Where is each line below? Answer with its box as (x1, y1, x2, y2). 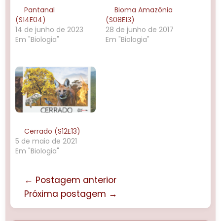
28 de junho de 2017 (106, 24, 174, 35)
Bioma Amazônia (114, 4, 173, 15)
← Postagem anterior (24, 174, 117, 186)
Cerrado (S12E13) (24, 126, 81, 137)
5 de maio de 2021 (15, 136, 77, 147)
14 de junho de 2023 (15, 24, 84, 35)
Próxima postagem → (24, 188, 118, 200)
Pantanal (24, 4, 55, 15)
